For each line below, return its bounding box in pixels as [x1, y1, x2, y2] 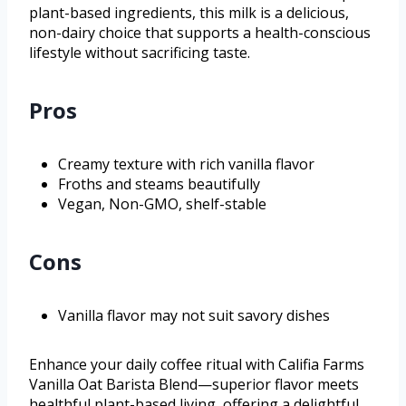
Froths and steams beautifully [58, 173, 260, 194]
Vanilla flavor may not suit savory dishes [58, 304, 330, 325]
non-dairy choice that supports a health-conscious [29, 22, 371, 43]
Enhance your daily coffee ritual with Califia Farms [29, 353, 364, 374]
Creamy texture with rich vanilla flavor [58, 153, 314, 174]
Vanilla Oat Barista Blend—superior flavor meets [29, 373, 359, 394]
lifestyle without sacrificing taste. [29, 42, 250, 63]
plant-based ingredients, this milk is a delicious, [29, 2, 349, 23]
